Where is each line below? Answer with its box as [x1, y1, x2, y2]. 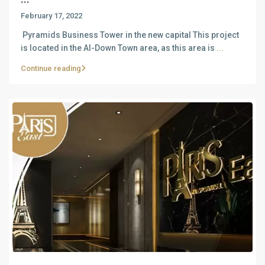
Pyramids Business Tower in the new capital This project [21, 30, 239, 40]
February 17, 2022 [21, 11, 82, 20]
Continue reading [21, 63, 81, 73]
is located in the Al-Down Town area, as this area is [21, 43, 216, 53]
